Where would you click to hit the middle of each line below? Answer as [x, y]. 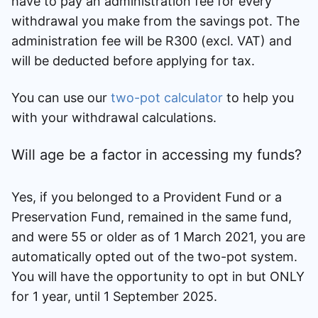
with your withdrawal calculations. [114, 117]
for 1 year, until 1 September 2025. [114, 296]
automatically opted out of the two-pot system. [154, 256]
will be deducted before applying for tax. [133, 60]
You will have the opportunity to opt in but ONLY [158, 276]
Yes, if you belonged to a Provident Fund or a [147, 197]
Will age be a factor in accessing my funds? [157, 154]
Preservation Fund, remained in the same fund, [152, 216]
